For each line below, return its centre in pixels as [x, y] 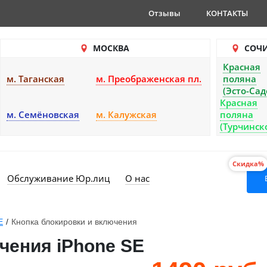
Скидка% [248, 164]
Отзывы [164, 13]
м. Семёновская [43, 114]
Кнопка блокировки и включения [74, 222]
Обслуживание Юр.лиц [58, 178]
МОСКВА [111, 48]
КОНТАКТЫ [227, 13]
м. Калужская [126, 114]
